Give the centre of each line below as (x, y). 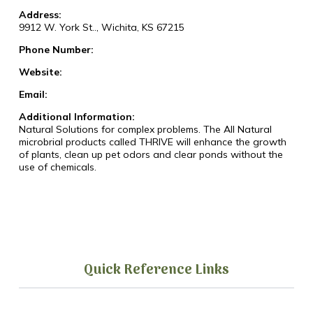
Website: (40, 72)
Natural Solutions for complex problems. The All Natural (145, 130)
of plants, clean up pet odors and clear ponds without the (151, 155)
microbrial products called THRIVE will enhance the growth (152, 142)
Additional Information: (77, 117)
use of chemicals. (57, 167)
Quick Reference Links (156, 271)
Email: (33, 95)
